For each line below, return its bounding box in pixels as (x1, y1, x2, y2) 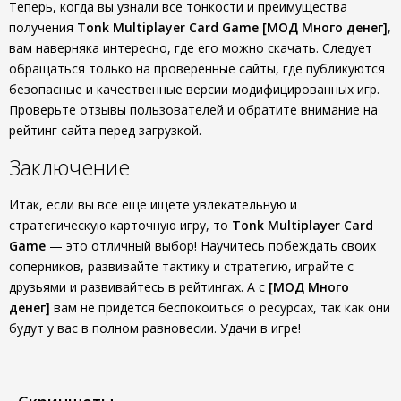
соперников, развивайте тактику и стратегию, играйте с (9, 258, 354, 275)
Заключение (9, 152, 130, 182)
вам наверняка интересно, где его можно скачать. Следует (9, 39, 372, 56)
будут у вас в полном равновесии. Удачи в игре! (9, 320, 301, 337)
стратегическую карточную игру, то (9, 217, 232, 234)
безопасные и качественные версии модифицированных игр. (9, 81, 380, 98)
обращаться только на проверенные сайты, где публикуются (9, 60, 385, 77)
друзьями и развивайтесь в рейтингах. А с (9, 278, 269, 295)
